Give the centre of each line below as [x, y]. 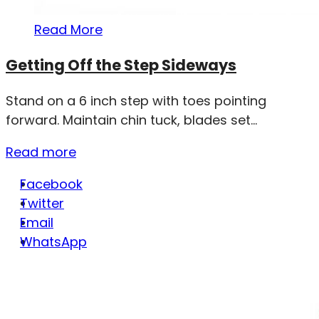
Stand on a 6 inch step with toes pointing [136, 101]
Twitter [42, 204]
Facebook [51, 184]
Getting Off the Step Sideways [121, 66]
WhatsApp [53, 242]
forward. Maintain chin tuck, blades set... [131, 120]
